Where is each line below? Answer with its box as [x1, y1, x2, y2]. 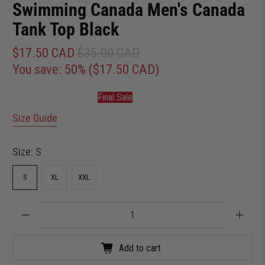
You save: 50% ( [12, 61, 93, 77]
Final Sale [98, 92, 132, 104]
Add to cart [118, 242, 161, 254]
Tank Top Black [12, 18, 119, 40]
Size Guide [12, 112, 58, 125]
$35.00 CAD [77, 44, 140, 60]
